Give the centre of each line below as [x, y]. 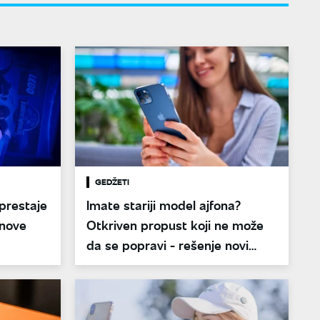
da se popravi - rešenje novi [167, 245]
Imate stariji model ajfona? [164, 205]
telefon [107, 265]
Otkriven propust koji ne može [175, 225]
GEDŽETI [112, 182]
